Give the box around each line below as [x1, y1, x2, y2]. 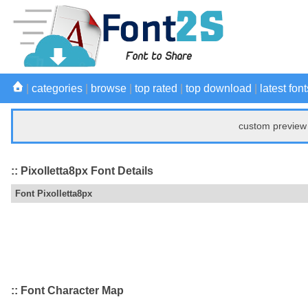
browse [91, 82, 126, 94]
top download [186, 82, 252, 94]
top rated [135, 82, 177, 94]
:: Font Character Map [11, 285, 124, 297]
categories [32, 82, 82, 94]
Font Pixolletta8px [15, 188, 92, 199]
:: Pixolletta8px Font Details [11, 164, 153, 177]
